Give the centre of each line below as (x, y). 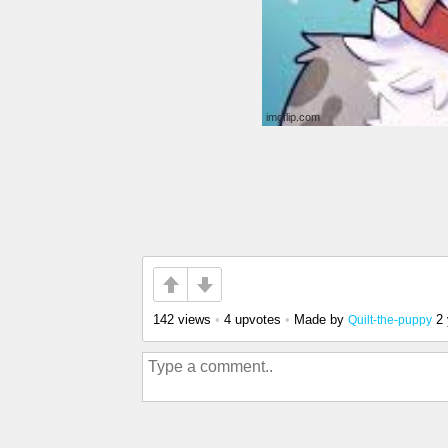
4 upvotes (252, 319)
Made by (321, 319)
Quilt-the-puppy (390, 319)
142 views (182, 319)
